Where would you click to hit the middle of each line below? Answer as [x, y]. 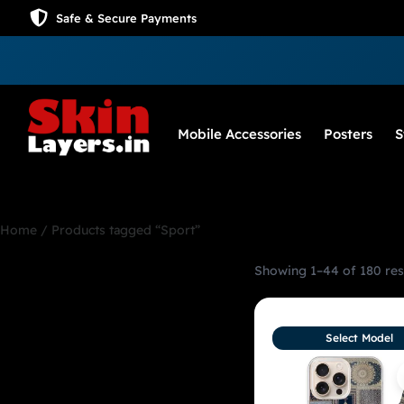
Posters [348, 134]
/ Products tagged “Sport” [119, 230]
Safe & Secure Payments [126, 18]
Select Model [359, 338]
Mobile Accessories [239, 134]
